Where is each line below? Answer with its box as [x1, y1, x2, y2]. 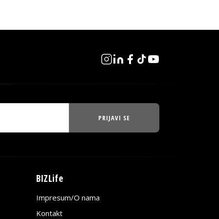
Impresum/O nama [36, 193, 100, 203]
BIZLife [36, 172, 64, 185]
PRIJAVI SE [98, 113, 130, 123]
